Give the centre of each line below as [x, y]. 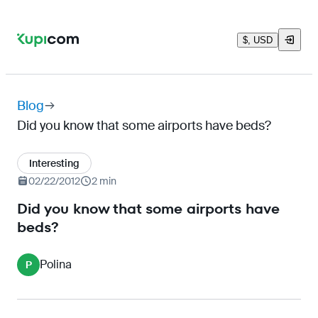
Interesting [54, 163]
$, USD [258, 40]
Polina [56, 264]
